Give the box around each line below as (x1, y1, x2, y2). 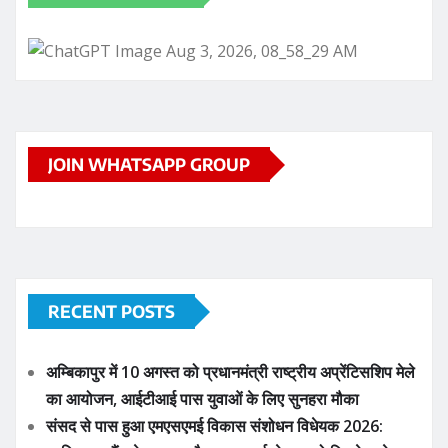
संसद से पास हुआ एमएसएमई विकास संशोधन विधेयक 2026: (46, 415, 383, 438)
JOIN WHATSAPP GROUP (48, 153, 250, 176)
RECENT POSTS (48, 300, 175, 323)
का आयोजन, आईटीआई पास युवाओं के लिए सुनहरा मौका (46, 388, 359, 411)
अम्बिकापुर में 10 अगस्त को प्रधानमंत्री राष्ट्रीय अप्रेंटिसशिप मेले (46, 361, 415, 384)
